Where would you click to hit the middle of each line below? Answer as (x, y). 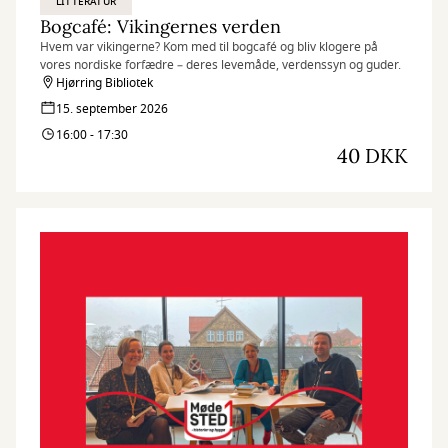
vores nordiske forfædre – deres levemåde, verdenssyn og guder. (220, 65)
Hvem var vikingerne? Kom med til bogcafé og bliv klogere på (209, 47)
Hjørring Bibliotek (104, 83)
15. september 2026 (112, 109)
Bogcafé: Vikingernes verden (160, 26)
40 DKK (372, 155)
